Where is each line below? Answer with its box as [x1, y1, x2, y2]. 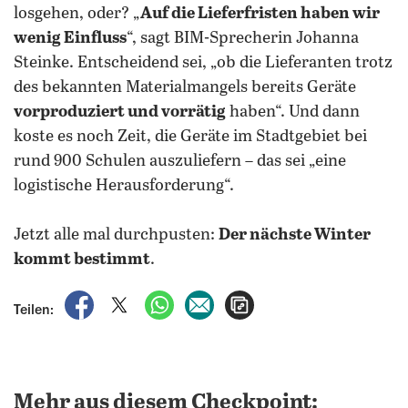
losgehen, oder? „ [14, 5, 140, 23]
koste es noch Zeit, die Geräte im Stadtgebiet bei [14, 127, 367, 146]
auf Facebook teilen [97, 292, 220, 307]
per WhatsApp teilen [178, 292, 305, 307]
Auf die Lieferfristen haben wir [140, 5, 380, 23]
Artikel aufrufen [254, 292, 352, 307]
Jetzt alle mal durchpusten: [14, 226, 219, 244]
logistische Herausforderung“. [14, 177, 234, 195]
